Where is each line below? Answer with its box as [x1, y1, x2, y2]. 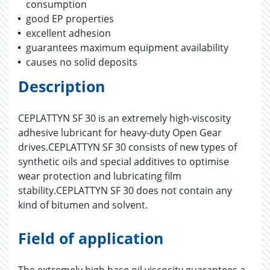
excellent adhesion [26, 27, 111, 40]
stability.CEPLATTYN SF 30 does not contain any [18, 184, 232, 197]
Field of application [18, 228, 163, 248]
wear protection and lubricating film [18, 169, 181, 183]
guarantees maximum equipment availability [26, 41, 228, 54]
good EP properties [26, 12, 114, 25]
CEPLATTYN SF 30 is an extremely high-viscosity [18, 111, 231, 125]
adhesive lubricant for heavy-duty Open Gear [18, 126, 222, 139]
